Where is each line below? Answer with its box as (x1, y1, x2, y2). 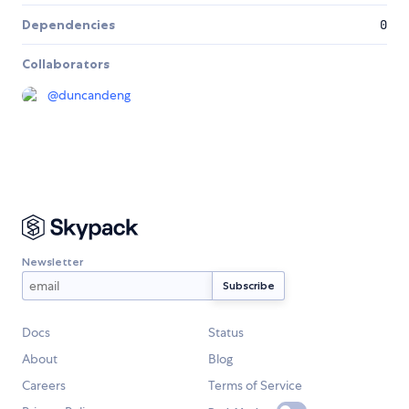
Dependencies (22, 16, 115, 34)
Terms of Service (208, 377, 302, 394)
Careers (22, 377, 66, 394)
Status (208, 324, 244, 341)
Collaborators (22, 56, 110, 73)
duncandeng (58, 87, 131, 104)
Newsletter (22, 254, 83, 268)
